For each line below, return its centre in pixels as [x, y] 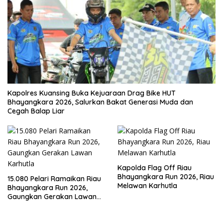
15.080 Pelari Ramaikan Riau [54, 179]
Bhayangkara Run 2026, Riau [166, 177]
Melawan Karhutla [147, 186]
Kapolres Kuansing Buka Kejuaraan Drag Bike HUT [92, 93]
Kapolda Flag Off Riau [155, 168]
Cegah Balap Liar [36, 111]
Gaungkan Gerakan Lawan [52, 197]
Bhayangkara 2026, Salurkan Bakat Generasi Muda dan [100, 102]
